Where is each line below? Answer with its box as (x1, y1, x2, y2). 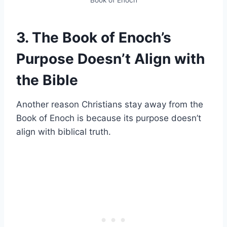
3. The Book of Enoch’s (16, 28, 171, 46)
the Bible (16, 71, 78, 89)
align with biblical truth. (16, 126, 111, 137)
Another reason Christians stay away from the (16, 99, 203, 109)
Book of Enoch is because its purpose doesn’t (16, 112, 201, 123)
